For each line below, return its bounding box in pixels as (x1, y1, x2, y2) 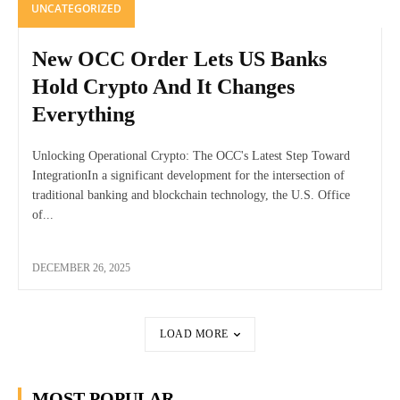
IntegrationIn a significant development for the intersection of (32, 169, 345, 183)
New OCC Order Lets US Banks (32, 47, 327, 71)
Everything (32, 103, 135, 127)
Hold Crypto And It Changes (32, 75, 295, 99)
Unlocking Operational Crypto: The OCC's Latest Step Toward (32, 149, 350, 163)
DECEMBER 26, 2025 (32, 262, 130, 275)
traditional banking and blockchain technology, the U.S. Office (32, 188, 350, 203)
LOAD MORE (160, 328, 229, 341)
